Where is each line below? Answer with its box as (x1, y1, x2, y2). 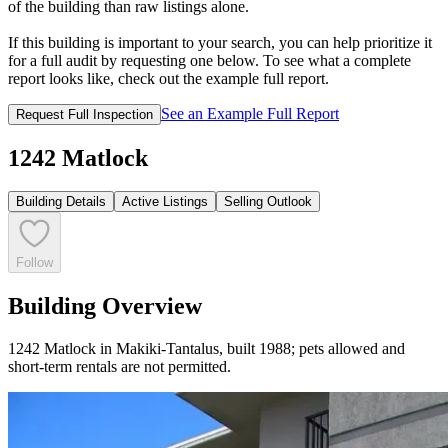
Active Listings (122, 194, 208, 210)
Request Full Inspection (16, 106, 153, 122)
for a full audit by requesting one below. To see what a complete (8, 51, 411, 69)
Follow (16, 255, 53, 271)
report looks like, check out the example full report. (8, 69, 329, 87)
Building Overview (8, 293, 202, 320)
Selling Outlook (224, 194, 312, 210)
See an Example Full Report (161, 104, 339, 122)
